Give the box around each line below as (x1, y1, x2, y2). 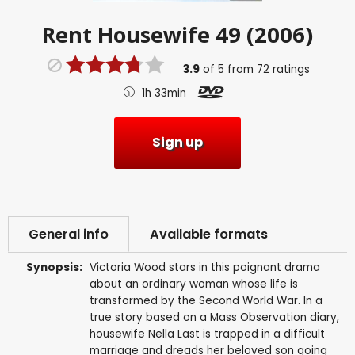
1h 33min (141, 85, 186, 101)
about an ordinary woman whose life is (89, 276, 298, 292)
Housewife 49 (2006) (97, 19, 313, 49)
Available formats (150, 224, 268, 243)
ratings (269, 61, 310, 77)
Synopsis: (26, 259, 83, 275)
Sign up (152, 133, 203, 152)
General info (29, 224, 109, 243)
